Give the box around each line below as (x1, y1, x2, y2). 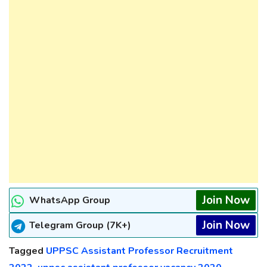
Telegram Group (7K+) (29, 219, 131, 232)
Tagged (9, 244, 46, 258)
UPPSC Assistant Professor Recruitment (46, 244, 233, 258)
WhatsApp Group (29, 194, 110, 207)
